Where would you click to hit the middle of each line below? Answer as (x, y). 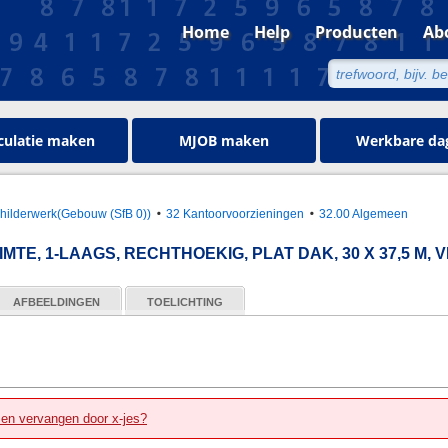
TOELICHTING (185, 302)
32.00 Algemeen (364, 213)
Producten (356, 32)
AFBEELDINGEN (56, 302)
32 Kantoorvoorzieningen (235, 213)
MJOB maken (223, 140)
